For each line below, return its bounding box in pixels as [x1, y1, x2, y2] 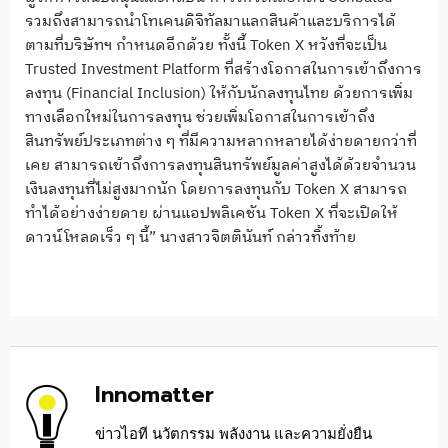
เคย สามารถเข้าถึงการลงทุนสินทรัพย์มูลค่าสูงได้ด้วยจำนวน [25, 152, 416, 178]
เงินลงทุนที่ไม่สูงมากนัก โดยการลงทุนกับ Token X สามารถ [25, 176, 407, 202]
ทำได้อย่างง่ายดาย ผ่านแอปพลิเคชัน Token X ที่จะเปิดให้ [25, 200, 398, 226]
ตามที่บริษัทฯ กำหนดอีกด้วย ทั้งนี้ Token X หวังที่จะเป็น [25, 32, 387, 58]
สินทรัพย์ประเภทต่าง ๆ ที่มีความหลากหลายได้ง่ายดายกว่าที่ [25, 128, 417, 154]
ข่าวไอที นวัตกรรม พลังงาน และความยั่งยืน [95, 424, 372, 442]
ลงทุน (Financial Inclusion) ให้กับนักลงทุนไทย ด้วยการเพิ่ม [25, 80, 413, 106]
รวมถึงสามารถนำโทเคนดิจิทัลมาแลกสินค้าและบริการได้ [25, 8, 396, 34]
